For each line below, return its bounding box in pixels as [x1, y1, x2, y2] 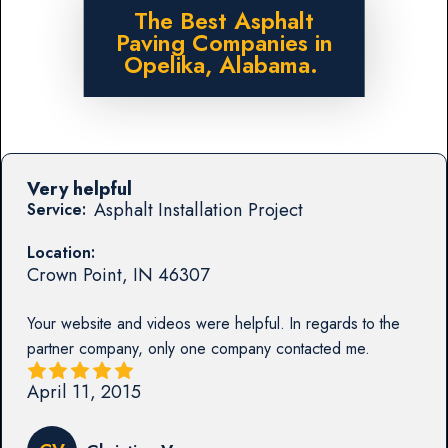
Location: [26, 241, 95, 265]
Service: [26, 198, 86, 222]
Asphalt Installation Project [93, 196, 303, 224]
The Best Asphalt [134, 4, 314, 39]
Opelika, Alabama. [123, 48, 325, 83]
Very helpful [26, 175, 132, 203]
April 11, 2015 [26, 378, 141, 406]
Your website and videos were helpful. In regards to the [26, 312, 400, 336]
